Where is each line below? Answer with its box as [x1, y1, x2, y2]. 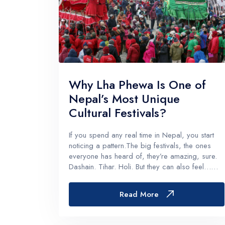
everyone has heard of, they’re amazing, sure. [69, 150, 217, 162]
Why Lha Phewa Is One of [69, 75, 206, 93]
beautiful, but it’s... [69, 192, 126, 204]
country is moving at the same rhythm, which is [69, 182, 217, 193]
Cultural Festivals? [69, 103, 166, 122]
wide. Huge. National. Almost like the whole [69, 171, 206, 183]
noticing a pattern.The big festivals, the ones [69, 140, 211, 151]
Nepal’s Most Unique [69, 89, 180, 107]
